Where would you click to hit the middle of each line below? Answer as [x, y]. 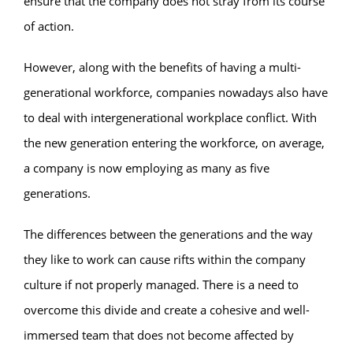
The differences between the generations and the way [168, 234]
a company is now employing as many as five [147, 167]
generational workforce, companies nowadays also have [176, 92]
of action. [49, 26]
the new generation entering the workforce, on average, [174, 142]
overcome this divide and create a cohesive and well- [167, 309]
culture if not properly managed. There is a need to [161, 284]
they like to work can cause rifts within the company [165, 259]
